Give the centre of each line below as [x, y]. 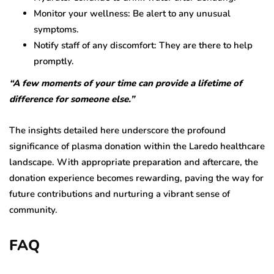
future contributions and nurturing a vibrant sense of [120, 194]
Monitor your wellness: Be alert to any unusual [132, 13]
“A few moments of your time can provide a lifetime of [126, 83]
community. [33, 209]
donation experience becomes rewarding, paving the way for [136, 178]
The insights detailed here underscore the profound [117, 130]
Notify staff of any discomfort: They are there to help [143, 45]
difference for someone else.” [72, 99]
